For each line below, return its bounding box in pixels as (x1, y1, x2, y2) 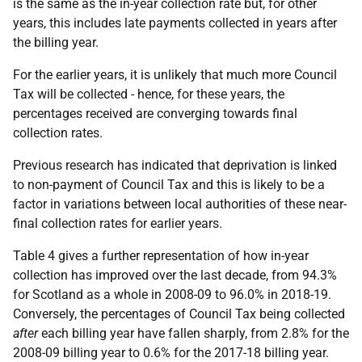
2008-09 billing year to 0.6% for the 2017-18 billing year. (13, 344, 329, 360)
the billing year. (13, 34, 99, 50)
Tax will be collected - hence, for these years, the (13, 86, 284, 102)
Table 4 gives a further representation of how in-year (13, 247, 309, 263)
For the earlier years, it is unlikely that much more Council (13, 66, 337, 82)
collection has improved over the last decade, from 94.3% (13, 267, 337, 283)
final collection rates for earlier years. (13, 215, 222, 231)
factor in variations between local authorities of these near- (13, 196, 347, 212)
